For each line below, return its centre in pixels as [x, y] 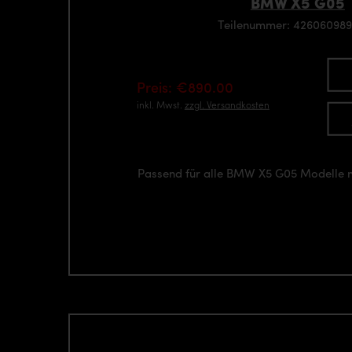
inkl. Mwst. [160, 104]
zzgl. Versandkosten [227, 104]
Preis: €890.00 [185, 86]
